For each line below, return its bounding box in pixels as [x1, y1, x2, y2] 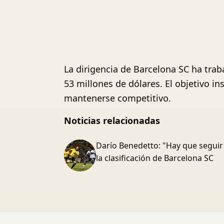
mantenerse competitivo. [64, 92, 171, 104]
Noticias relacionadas [64, 114, 160, 126]
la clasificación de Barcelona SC [96, 152, 213, 163]
